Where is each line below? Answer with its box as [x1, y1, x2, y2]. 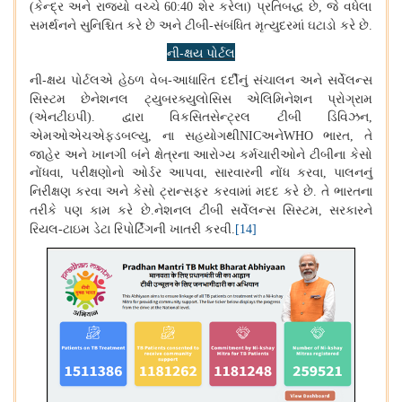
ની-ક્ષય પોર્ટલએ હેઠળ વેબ [30, 73, 168, 88]
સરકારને [329, 203, 372, 218]
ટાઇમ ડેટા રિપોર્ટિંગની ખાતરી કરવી [63, 222, 232, 237]
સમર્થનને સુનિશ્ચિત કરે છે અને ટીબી [30, 18, 209, 33]
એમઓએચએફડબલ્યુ [30, 128, 148, 144]
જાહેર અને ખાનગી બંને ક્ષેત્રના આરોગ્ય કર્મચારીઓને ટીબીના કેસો [30, 147, 372, 162]
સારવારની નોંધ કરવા [214, 165, 323, 180]
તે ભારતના [320, 184, 373, 199]
